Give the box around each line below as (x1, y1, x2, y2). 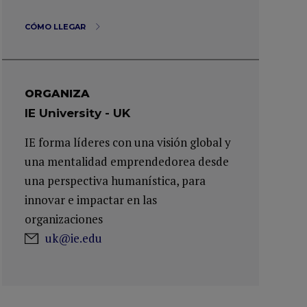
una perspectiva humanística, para (25, 173, 206, 188)
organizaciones (25, 211, 103, 227)
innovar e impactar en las (25, 192, 158, 208)
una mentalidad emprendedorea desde (25, 153, 230, 169)
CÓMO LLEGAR (25, 22, 88, 32)
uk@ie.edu (45, 230, 103, 246)
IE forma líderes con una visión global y (25, 134, 232, 150)
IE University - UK (25, 106, 131, 120)
